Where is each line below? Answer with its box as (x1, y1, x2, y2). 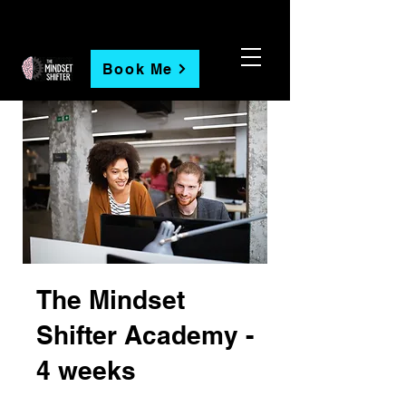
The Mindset (36, 285, 185, 314)
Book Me (101, 60, 174, 78)
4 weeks (36, 355, 136, 385)
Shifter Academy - (36, 320, 254, 350)
